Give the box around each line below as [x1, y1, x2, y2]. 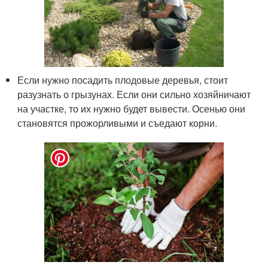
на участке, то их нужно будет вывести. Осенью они [17, 102, 246, 116]
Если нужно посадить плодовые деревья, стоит [17, 73, 229, 87]
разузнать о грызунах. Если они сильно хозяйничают [17, 87, 251, 102]
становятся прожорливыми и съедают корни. [17, 116, 218, 130]
